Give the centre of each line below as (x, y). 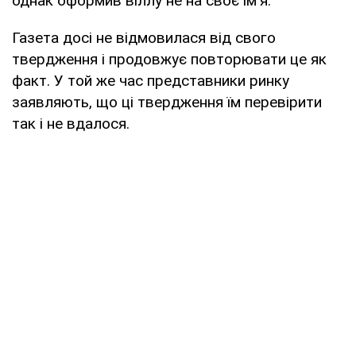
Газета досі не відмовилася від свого (144, 37)
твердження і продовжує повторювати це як (169, 59)
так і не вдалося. (71, 123)
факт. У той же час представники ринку (151, 80)
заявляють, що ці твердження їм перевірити (167, 102)
